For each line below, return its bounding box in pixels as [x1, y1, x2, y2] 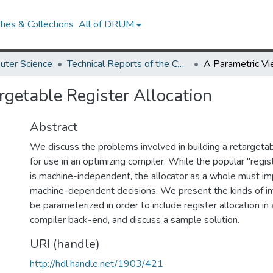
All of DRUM [79, 18, 135, 31]
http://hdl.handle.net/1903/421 [30, 257, 163, 271]
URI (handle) [30, 236, 100, 252]
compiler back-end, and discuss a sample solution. [30, 213, 239, 227]
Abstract [30, 119, 77, 135]
